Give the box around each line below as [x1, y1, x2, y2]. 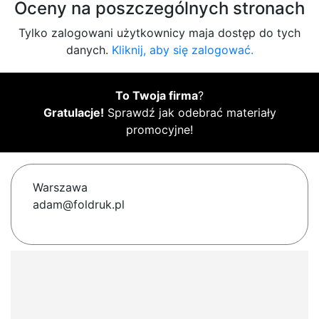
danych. [66, 43, 112, 58]
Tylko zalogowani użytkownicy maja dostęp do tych [19, 26, 300, 41]
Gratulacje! [43, 105, 104, 120]
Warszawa [33, 180, 88, 195]
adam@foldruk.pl [33, 197, 125, 212]
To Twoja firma [115, 88, 198, 103]
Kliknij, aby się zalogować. [111, 43, 253, 58]
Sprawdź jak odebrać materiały [103, 105, 276, 120]
